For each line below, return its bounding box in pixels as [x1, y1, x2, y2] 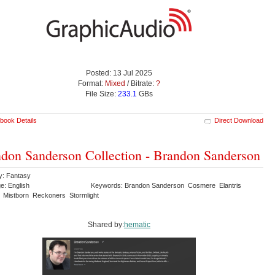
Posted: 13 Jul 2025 [86, 69, 152, 78]
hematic [124, 220, 150, 230]
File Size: [85, 90, 118, 99]
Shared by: [88, 220, 124, 230]
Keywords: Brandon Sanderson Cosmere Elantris [91, 182, 243, 190]
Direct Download [214, 117, 263, 125]
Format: [78, 79, 105, 88]
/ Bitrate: [125, 79, 156, 88]
